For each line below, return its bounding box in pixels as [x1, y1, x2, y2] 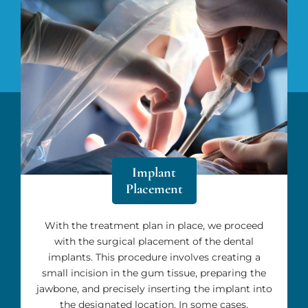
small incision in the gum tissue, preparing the [42, 266, 266, 279]
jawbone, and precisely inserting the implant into [36, 282, 272, 295]
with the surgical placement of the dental [54, 234, 254, 247]
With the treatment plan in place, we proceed [45, 219, 263, 232]
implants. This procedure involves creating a [47, 250, 261, 263]
